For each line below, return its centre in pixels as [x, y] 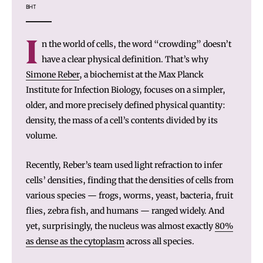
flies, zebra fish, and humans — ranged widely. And [125, 210]
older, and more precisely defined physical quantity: [126, 105]
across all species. [159, 241]
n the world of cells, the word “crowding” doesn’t [136, 44]
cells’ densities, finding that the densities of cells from [130, 180]
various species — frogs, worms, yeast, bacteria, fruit [129, 195]
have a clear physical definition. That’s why [125, 59]
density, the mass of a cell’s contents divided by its [122, 120]
